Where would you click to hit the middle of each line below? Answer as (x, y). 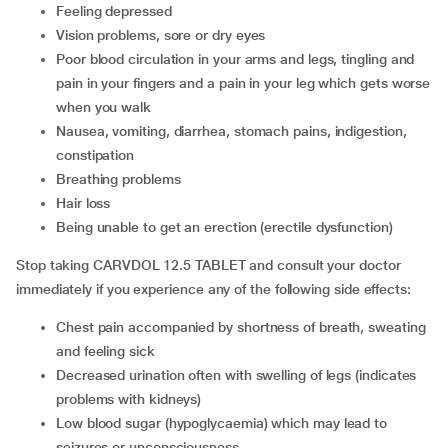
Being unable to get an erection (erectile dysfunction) (229, 227)
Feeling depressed (117, 11)
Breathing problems (123, 179)
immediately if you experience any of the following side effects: (213, 289)
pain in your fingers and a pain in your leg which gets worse (243, 83)
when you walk (103, 107)
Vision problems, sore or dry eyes (165, 35)
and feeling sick (105, 351)
